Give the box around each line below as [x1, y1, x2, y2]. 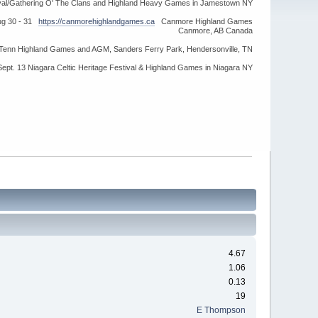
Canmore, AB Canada [177, 26, 253, 35]
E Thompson [196, 305, 246, 316]
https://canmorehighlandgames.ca [38, 17, 155, 26]
